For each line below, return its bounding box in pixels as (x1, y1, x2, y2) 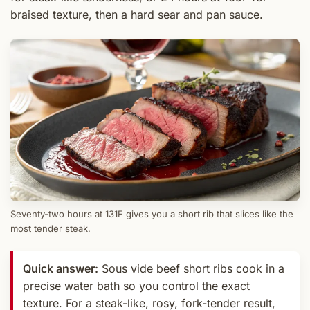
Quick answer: (23, 262, 98, 276)
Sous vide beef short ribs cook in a (98, 262, 284, 276)
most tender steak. (10, 223, 91, 235)
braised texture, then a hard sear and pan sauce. (10, 8, 263, 22)
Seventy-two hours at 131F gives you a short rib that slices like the (10, 208, 293, 220)
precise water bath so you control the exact (23, 279, 250, 293)
